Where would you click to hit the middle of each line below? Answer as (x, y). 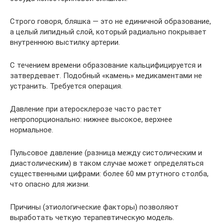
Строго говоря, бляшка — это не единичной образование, (111, 21)
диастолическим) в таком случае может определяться (107, 163)
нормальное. (32, 130)
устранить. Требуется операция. (66, 86)
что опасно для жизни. (50, 184)
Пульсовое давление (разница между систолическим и (106, 153)
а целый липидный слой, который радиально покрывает (108, 32)
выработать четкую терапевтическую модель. (92, 217)
